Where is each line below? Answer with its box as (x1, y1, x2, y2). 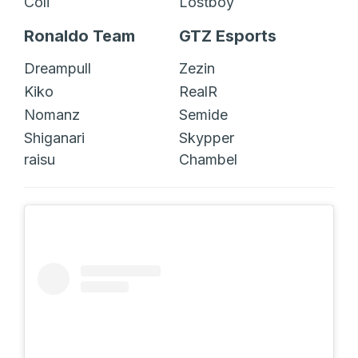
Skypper (179, 129, 234, 146)
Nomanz (24, 105, 80, 123)
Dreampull (24, 59, 91, 77)
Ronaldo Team (24, 26, 135, 46)
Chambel (179, 150, 237, 168)
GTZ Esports (179, 26, 276, 46)
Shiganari (24, 129, 85, 146)
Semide (179, 105, 228, 123)
